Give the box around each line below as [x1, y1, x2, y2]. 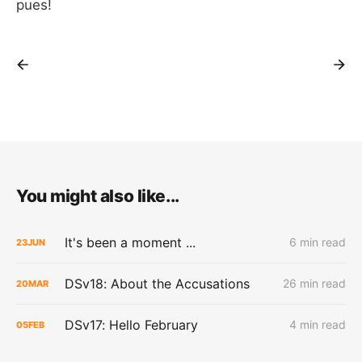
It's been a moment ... [65, 234, 196, 251]
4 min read [289, 318, 346, 332]
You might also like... [16, 186, 179, 207]
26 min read [283, 276, 346, 291]
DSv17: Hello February [65, 317, 198, 334]
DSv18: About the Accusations [65, 276, 250, 293]
